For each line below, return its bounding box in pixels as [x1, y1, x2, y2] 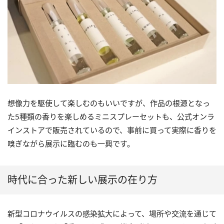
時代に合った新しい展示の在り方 [7, 173, 157, 187]
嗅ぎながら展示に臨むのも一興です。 [7, 138, 134, 149]
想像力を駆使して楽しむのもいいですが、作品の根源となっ [7, 98, 210, 108]
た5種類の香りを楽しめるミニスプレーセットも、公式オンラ [7, 111, 214, 122]
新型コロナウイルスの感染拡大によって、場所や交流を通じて [7, 208, 216, 219]
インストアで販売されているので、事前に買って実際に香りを [7, 125, 216, 135]
